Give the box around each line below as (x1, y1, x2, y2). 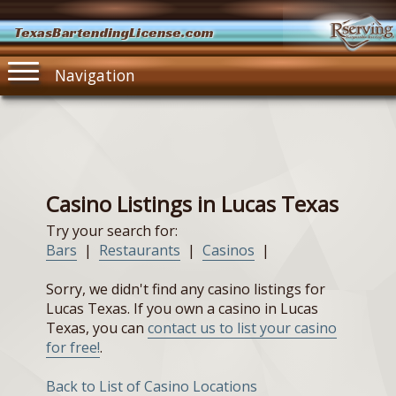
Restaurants (99, 240, 180, 261)
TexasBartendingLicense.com (14, 23, 214, 42)
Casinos (202, 240, 255, 261)
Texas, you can (46, 318, 148, 339)
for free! (46, 338, 100, 358)
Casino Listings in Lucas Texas (46, 189, 339, 219)
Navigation (54, 64, 135, 86)
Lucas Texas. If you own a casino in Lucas (46, 299, 318, 319)
